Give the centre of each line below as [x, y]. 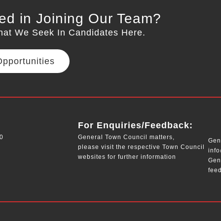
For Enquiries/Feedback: [135, 126]
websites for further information [127, 157]
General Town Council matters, [126, 137]
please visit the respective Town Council [141, 147]
